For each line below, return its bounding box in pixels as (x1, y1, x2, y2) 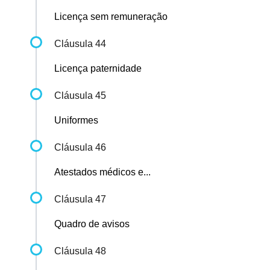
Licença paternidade (54, 63, 142, 74)
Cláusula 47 (54, 194, 106, 205)
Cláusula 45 (54, 90, 106, 101)
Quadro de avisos (54, 219, 130, 230)
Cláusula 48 (54, 246, 106, 257)
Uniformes (54, 115, 98, 126)
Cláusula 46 (54, 142, 106, 153)
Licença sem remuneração (54, 11, 168, 22)
